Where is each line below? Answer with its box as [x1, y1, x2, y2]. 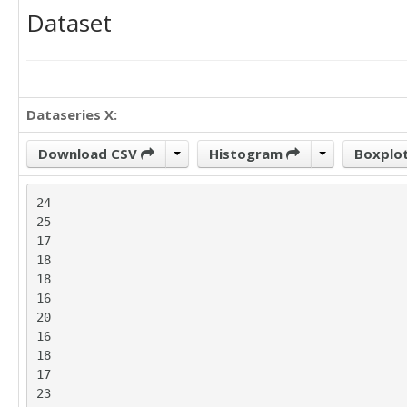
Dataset [26, 6, 112, 39]
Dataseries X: [26, 105, 117, 124]
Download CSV [38, 144, 141, 163]
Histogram [209, 144, 286, 163]
